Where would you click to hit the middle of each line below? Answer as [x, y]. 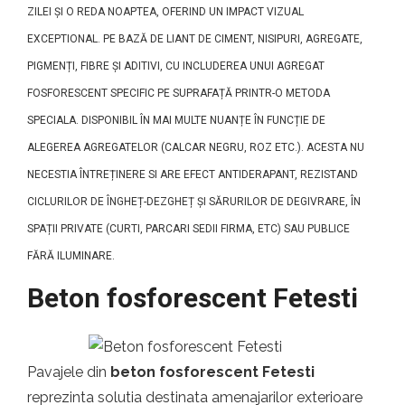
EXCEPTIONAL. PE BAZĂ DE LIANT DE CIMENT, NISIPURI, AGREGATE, [195, 39]
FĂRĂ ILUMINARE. [71, 256]
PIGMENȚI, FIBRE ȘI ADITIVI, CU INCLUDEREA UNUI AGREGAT [176, 66]
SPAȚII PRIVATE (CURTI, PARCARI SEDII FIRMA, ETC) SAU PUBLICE [188, 229]
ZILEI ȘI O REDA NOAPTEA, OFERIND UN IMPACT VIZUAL [165, 12]
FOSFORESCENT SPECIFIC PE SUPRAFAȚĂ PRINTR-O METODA [179, 93]
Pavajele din [69, 372]
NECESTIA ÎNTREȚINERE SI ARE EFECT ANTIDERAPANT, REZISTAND [193, 174]
